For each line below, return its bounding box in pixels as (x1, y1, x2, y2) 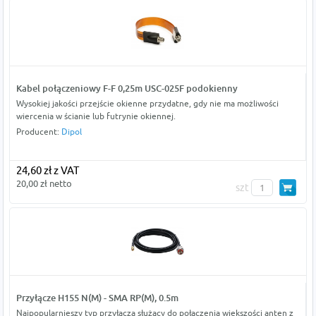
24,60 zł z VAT (16, 164, 79, 177)
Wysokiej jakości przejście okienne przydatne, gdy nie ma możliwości (16, 98, 279, 109)
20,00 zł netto (16, 178, 72, 190)
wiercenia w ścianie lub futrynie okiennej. (16, 111, 176, 122)
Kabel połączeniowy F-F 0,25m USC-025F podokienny (16, 83, 238, 95)
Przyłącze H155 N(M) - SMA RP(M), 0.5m (16, 292, 178, 304)
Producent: (16, 126, 61, 138)
